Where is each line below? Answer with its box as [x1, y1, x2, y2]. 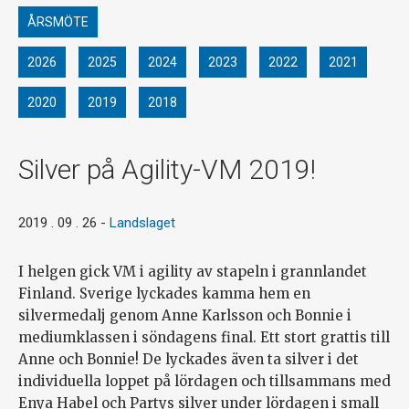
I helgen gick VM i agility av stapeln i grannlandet [18, 263, 367, 281]
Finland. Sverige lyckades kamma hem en [18, 285, 310, 303]
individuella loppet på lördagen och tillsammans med [18, 372, 391, 391]
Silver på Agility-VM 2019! [18, 153, 316, 186]
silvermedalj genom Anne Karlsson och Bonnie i [18, 307, 351, 325]
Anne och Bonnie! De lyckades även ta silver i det [18, 351, 359, 369]
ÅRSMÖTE [27, 15, 89, 30]
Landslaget [110, 215, 175, 232]
